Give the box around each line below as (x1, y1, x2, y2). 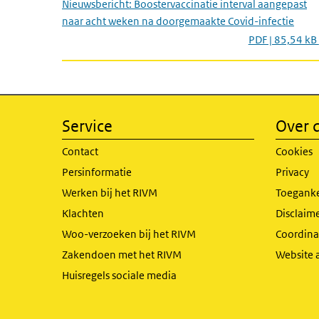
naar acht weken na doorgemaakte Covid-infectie (62, 14, 294, 28)
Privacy (276, 165, 309, 179)
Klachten (62, 206, 104, 220)
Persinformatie (62, 165, 132, 179)
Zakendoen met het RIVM (62, 248, 182, 261)
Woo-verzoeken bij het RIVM (62, 227, 196, 241)
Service (62, 117, 113, 135)
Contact (62, 145, 98, 158)
